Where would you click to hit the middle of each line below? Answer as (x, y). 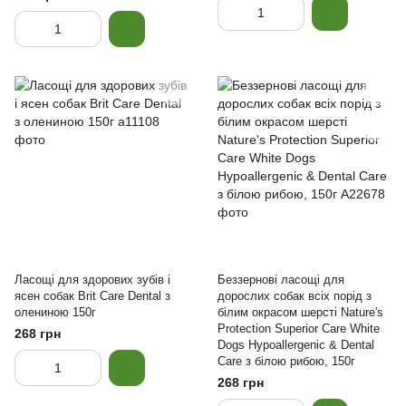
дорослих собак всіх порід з (295, 296)
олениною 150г (55, 312)
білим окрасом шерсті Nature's (300, 312)
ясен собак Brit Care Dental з (92, 296)
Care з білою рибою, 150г (286, 361)
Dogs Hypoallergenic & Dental (296, 345)
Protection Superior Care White (299, 329)
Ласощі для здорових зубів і (92, 280)
